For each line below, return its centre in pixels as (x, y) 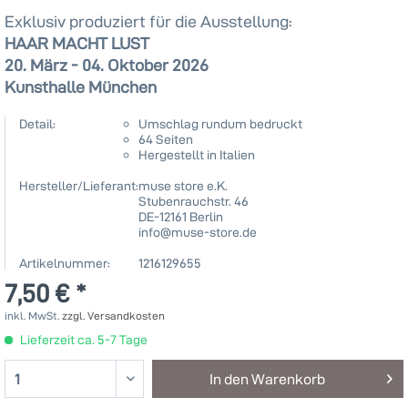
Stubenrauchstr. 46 (194, 201)
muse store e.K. (183, 185)
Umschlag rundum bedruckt (220, 123)
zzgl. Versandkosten (113, 316)
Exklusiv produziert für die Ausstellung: (148, 21)
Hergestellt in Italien (197, 154)
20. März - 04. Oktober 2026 (107, 65)
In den (229, 379)
